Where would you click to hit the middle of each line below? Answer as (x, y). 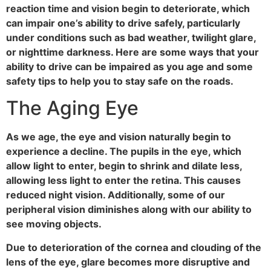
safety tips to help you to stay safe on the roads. (121, 81)
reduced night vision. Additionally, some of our (116, 195)
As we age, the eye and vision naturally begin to (119, 137)
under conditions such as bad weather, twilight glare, (131, 37)
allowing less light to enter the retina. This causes (123, 181)
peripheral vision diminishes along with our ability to (129, 210)
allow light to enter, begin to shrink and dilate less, (124, 166)
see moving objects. (55, 224)
